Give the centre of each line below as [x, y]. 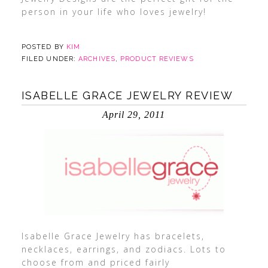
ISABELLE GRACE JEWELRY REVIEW [127, 95]
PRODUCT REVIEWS [157, 59]
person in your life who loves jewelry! [114, 12]
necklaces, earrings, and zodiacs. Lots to [124, 249]
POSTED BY [44, 47]
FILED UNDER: [50, 59]
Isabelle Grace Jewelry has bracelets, [113, 236]
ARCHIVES [97, 59]
